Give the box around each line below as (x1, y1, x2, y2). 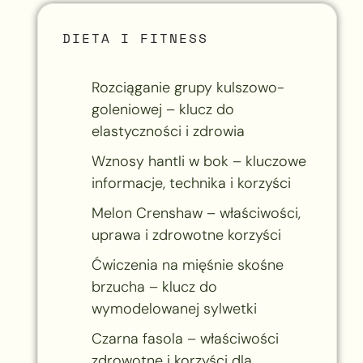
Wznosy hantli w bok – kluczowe (91, 151, 306, 171)
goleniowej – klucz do (91, 99, 234, 119)
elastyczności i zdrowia (91, 121, 245, 141)
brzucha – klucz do (91, 276, 217, 297)
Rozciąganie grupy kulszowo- (91, 77, 284, 97)
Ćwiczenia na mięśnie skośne (91, 254, 284, 275)
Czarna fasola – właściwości (91, 328, 279, 348)
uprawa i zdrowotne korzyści (91, 224, 281, 245)
